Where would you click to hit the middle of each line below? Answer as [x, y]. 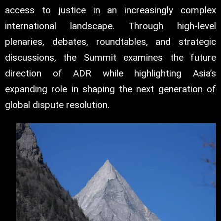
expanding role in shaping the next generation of [110, 89]
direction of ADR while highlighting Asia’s [110, 74]
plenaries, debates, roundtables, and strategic [110, 42]
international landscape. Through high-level [110, 26]
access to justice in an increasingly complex [110, 10]
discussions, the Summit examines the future [110, 58]
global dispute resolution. [57, 105]
